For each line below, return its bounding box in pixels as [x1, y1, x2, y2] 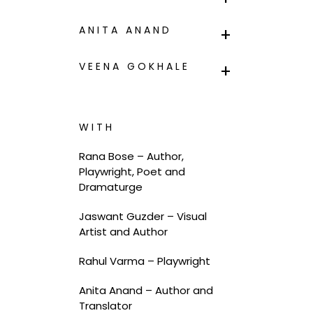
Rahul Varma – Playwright [78, 253, 210, 268]
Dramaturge [78, 179, 143, 194]
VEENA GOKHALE [78, 59, 190, 73]
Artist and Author [78, 224, 168, 239]
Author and [154, 282, 213, 298]
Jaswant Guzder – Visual [78, 208, 207, 224]
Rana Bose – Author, [78, 148, 184, 163]
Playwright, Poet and [78, 163, 185, 179]
